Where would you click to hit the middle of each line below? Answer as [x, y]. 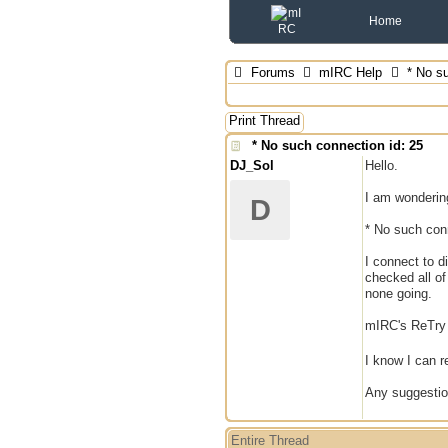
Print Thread [264, 120]
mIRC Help [351, 72]
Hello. [381, 165]
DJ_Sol [252, 165]
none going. [398, 293]
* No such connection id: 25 [337, 145]
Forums [272, 72]
